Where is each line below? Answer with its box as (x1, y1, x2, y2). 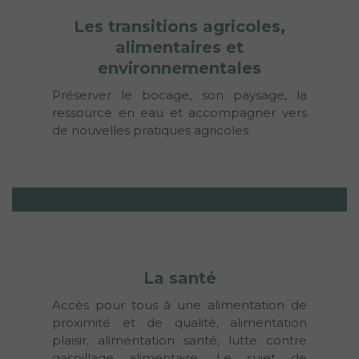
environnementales (98, 58, 261, 78)
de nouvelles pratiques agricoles (52, 122, 248, 138)
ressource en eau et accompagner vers (52, 104, 307, 120)
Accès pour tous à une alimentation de (52, 296, 307, 313)
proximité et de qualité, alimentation (52, 314, 307, 330)
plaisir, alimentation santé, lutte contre (52, 332, 307, 348)
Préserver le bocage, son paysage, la (52, 87, 307, 103)
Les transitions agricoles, (74, 16, 285, 36)
